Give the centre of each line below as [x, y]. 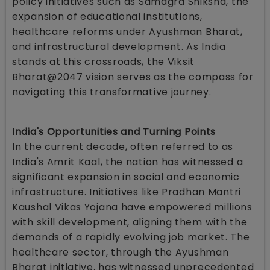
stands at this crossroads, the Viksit [103, 61]
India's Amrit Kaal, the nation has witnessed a [128, 162]
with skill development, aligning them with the [130, 222]
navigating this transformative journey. [113, 92]
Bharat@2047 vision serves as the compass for [133, 77]
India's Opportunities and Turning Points [114, 131]
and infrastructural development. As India [119, 46]
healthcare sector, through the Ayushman [121, 252]
